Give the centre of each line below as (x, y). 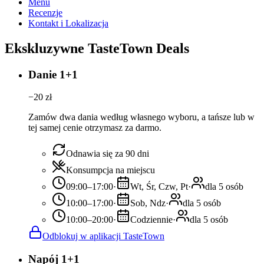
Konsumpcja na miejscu (110, 170)
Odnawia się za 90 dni (108, 154)
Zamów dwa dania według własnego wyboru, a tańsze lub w (141, 117)
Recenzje (45, 12)
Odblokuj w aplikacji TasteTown (103, 236)
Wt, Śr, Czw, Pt (159, 187)
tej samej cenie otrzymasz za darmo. (95, 128)
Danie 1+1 (53, 74)
